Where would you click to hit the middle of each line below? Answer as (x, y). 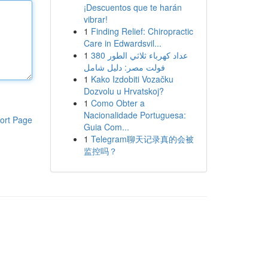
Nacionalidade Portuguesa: (135, 115)
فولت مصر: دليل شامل (124, 67)
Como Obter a (118, 103)
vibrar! (95, 19)
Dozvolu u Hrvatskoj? (124, 91)
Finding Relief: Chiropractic (142, 31)
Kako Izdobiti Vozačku (132, 79)
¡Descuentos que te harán (133, 7)
